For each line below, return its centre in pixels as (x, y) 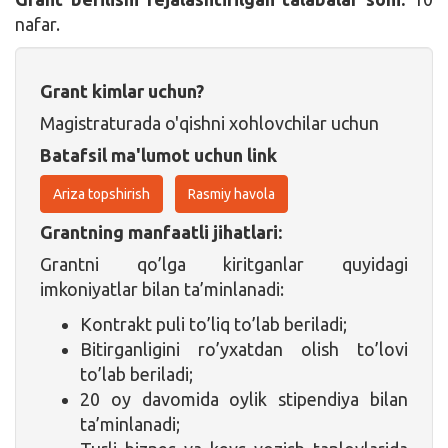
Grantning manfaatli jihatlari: (161, 231)
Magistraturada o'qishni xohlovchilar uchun (209, 122)
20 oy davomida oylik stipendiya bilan (244, 398)
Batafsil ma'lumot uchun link (158, 154)
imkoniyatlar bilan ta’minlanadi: (162, 288)
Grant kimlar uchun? (122, 90)
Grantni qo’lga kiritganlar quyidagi (224, 263)
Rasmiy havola (231, 193)
